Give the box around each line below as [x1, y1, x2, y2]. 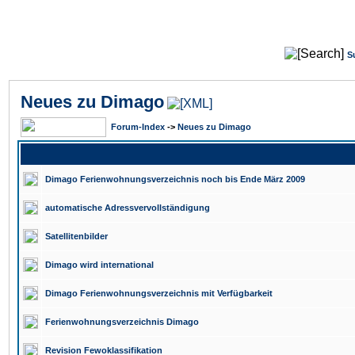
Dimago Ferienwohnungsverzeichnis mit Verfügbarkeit [45, 288, 273, 298]
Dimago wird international [45, 260, 154, 269]
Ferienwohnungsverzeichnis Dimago [45, 317, 199, 326]
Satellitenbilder [45, 231, 108, 241]
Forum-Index [111, 122, 165, 132]
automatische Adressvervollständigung [45, 203, 210, 212]
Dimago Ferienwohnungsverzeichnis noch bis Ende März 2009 [45, 174, 305, 184]
